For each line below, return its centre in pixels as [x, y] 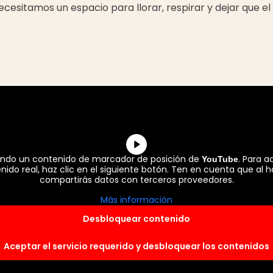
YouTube [220, 159]
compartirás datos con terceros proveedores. [136, 180]
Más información [136, 200]
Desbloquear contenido [136, 219]
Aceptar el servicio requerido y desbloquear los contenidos [136, 246]
